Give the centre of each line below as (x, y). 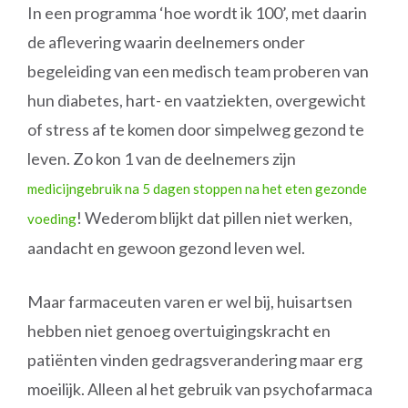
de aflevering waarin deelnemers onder (166, 42)
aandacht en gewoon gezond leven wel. (166, 248)
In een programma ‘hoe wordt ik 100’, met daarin (197, 13)
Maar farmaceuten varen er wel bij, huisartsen (190, 301)
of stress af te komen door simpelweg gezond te (196, 129)
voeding (52, 219)
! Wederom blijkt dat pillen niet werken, (214, 218)
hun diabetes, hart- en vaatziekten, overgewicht (197, 100)
